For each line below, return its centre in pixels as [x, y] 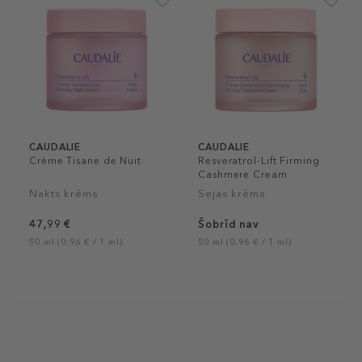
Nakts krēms [64, 194]
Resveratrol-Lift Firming [259, 161]
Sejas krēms [232, 194]
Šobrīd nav [229, 224]
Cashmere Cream [243, 175]
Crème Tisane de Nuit [85, 161]
